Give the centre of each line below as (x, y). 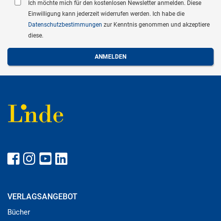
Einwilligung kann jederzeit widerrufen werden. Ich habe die (106, 14)
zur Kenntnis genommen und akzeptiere (156, 25)
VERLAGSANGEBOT (42, 197)
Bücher (19, 212)
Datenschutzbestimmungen (66, 25)
